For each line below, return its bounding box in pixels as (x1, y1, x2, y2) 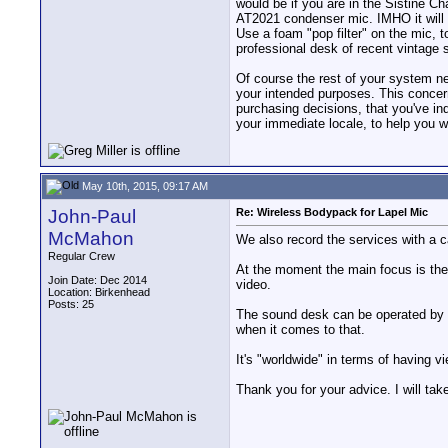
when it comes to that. (236, 322, 365, 338)
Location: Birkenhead (48, 286, 150, 298)
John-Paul (48, 206, 136, 227)
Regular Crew (48, 250, 115, 262)
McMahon (48, 228, 134, 249)
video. (236, 277, 271, 293)
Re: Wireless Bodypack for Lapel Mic (236, 206, 428, 218)
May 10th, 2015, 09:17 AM (79, 179, 208, 192)
